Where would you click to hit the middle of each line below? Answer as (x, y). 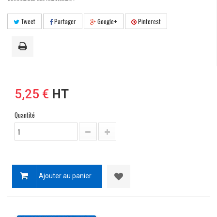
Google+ (107, 21)
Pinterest (149, 21)
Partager (64, 21)
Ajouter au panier (65, 176)
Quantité (25, 115)
